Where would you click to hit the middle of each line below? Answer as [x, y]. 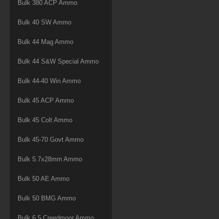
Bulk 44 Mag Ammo [45, 42]
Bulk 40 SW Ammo [44, 22]
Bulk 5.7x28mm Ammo [50, 159]
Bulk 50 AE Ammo [44, 178]
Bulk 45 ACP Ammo [46, 100]
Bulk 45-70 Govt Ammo [51, 139]
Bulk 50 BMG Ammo [47, 198]
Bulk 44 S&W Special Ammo [58, 61]
